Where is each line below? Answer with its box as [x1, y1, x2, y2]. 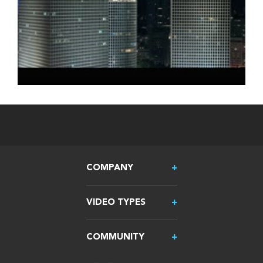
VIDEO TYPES [86, 198, 146, 207]
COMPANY [86, 164, 133, 173]
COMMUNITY [86, 233, 144, 242]
